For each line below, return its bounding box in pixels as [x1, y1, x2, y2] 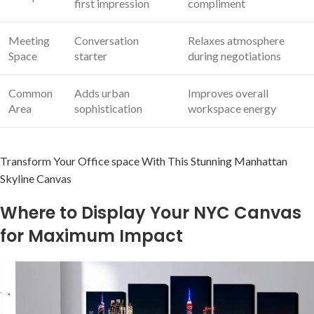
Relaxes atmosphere [188, 33, 285, 47]
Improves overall [188, 86, 268, 100]
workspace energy [188, 101, 276, 115]
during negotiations [188, 48, 281, 62]
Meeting [8, 33, 50, 47]
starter [74, 48, 107, 62]
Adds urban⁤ [74, 86, 130, 100]
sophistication [74, 101, 142, 115]
